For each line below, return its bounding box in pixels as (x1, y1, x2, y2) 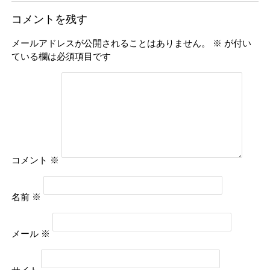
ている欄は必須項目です (11, 51, 111, 62)
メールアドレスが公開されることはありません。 (11, 38, 210, 49)
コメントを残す (11, 13, 87, 25)
